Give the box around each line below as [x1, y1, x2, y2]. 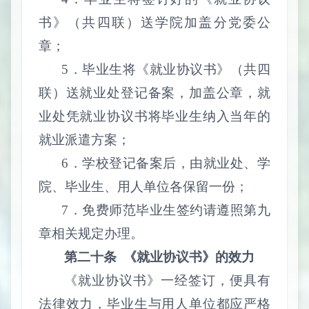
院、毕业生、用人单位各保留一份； [39, 179, 248, 194]
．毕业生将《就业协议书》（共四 [68, 61, 270, 77]
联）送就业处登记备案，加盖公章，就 [39, 85, 270, 100]
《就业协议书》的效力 [123, 249, 255, 264]
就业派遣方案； [39, 132, 130, 147]
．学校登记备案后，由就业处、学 [68, 155, 270, 170]
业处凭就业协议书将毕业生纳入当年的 [39, 108, 270, 123]
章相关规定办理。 [39, 226, 143, 241]
